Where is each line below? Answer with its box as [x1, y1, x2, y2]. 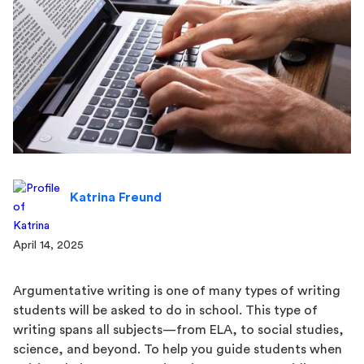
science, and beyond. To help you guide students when [13, 343, 342, 357]
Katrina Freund [70, 191, 162, 205]
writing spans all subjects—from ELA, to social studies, [13, 323, 344, 337]
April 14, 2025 [13, 240, 84, 252]
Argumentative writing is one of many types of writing [13, 284, 340, 298]
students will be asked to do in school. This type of [13, 304, 318, 318]
